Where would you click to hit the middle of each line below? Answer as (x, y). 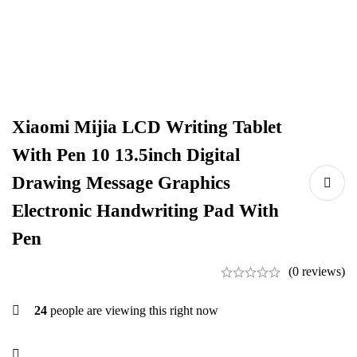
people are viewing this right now (133, 310)
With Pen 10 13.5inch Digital (126, 155)
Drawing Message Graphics (121, 183)
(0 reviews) (317, 271)
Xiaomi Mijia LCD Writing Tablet (147, 127)
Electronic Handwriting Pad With (145, 211)
